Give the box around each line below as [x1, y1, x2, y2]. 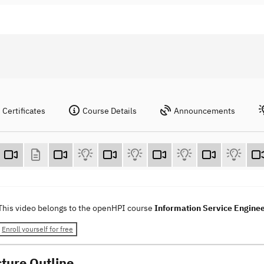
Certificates [2, 105, 45, 116]
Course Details [82, 105, 137, 116]
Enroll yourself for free [2, 225, 73, 234]
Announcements [174, 105, 235, 116]
